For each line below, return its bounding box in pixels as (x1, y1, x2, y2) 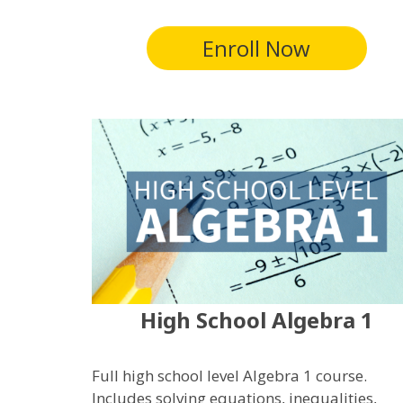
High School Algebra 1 (139, 304, 373, 335)
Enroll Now (202, 32, 311, 63)
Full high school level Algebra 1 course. (92, 364, 371, 386)
